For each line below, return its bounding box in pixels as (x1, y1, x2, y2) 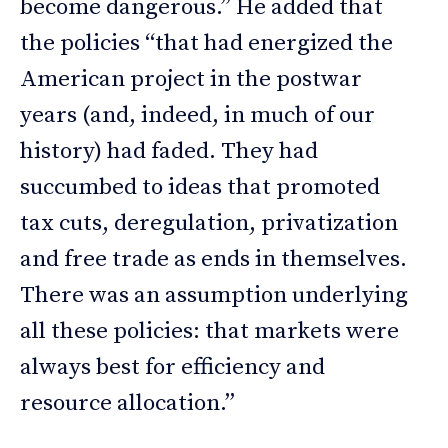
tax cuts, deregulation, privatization (20, 209, 398, 239)
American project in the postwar (20, 65, 362, 95)
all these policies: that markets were (20, 317, 399, 347)
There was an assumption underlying (20, 281, 408, 311)
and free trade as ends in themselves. (20, 245, 407, 275)
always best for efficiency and (20, 353, 325, 383)
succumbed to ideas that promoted (20, 173, 380, 203)
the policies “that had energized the (20, 29, 393, 59)
